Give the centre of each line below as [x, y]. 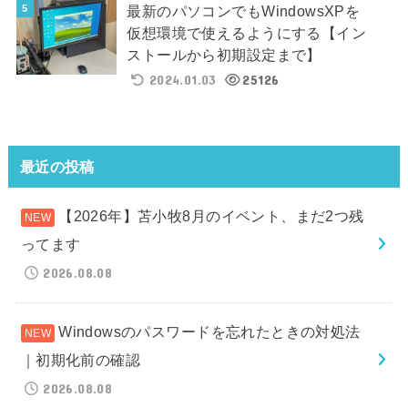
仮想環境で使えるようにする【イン [247, 32]
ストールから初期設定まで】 [224, 54]
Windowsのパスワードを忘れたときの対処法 [209, 332]
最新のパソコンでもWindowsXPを [244, 10]
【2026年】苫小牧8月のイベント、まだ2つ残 [211, 216]
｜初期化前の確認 [81, 360]
